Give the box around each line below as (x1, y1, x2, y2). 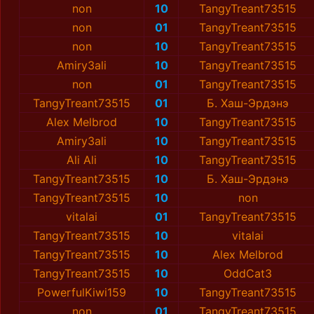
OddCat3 (224, 266, 272, 281)
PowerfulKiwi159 (37, 285, 126, 300)
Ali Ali (67, 153, 97, 168)
